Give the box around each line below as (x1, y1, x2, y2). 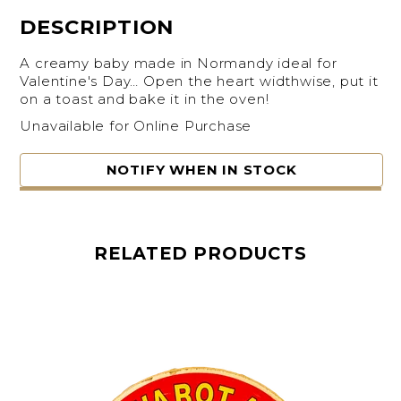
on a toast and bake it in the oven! (20, 90, 269, 108)
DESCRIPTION (20, 13, 175, 39)
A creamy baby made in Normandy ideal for (20, 55, 337, 73)
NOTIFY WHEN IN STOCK (106, 161, 297, 179)
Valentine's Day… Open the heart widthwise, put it (20, 73, 379, 90)
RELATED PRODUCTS (94, 243, 307, 265)
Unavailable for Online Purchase (20, 117, 252, 135)
